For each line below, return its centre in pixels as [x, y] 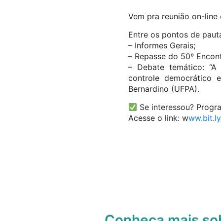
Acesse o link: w [158, 118]
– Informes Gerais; [162, 46]
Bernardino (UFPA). [164, 89]
